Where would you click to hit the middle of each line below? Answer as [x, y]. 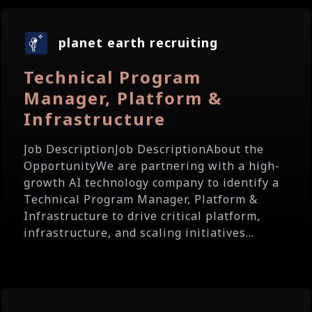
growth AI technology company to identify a [151, 182]
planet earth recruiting [138, 42]
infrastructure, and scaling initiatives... [139, 233]
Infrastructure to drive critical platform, [142, 216]
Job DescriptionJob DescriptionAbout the [144, 149]
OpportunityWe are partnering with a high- [152, 166]
